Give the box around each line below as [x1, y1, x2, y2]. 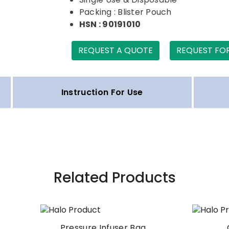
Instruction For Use [61, 86, 143, 98]
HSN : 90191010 [79, 18, 141, 30]
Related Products [53, 167, 176, 188]
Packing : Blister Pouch [79, 6, 172, 18]
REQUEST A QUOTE [78, 44, 153, 56]
